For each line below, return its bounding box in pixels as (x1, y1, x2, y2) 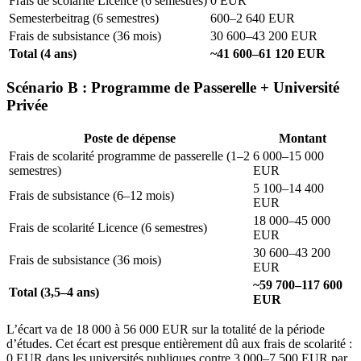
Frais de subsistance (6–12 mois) (9, 189, 174, 203)
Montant (279, 131, 326, 146)
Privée (6, 96, 48, 114)
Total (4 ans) (9, 47, 77, 60)
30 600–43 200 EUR (210, 29, 317, 43)
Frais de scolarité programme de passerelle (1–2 (9, 149, 250, 164)
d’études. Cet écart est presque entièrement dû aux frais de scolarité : (6, 337, 352, 351)
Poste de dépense (83, 131, 176, 146)
